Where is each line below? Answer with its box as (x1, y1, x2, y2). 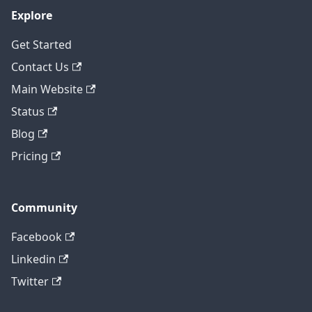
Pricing (11, 148, 48, 164)
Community (11, 200, 77, 215)
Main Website (11, 81, 83, 97)
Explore (11, 8, 52, 23)
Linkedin (11, 251, 56, 267)
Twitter (11, 274, 49, 289)
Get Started (11, 37, 72, 52)
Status (11, 104, 45, 119)
